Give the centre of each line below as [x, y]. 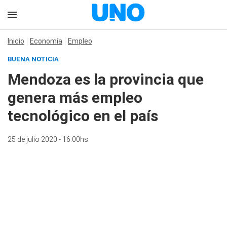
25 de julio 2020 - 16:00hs [48, 139]
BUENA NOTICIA [33, 59]
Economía [46, 41]
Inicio [16, 41]
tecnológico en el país [83, 116]
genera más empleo [75, 98]
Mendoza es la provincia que [106, 79]
